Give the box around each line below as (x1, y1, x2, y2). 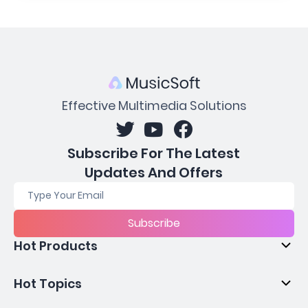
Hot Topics (14, 274, 82, 292)
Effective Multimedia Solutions (61, 96, 247, 114)
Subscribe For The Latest (67, 143, 241, 163)
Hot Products (14, 236, 98, 254)
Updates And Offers (85, 162, 223, 182)
